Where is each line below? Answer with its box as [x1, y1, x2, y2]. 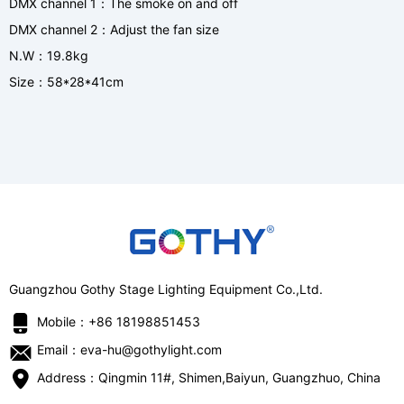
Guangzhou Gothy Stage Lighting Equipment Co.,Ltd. [9, 281, 323, 297]
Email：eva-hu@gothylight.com [37, 342, 222, 358]
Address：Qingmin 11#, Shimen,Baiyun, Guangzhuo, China [37, 370, 381, 386]
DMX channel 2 [9, 22, 97, 37]
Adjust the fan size [110, 22, 219, 37]
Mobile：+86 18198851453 [37, 314, 200, 330]
